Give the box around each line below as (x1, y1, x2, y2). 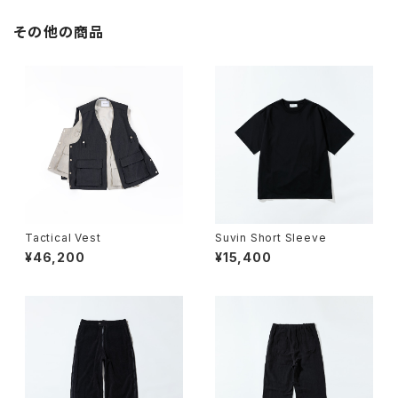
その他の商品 (14, 22, 105, 41)
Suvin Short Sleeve (215, 230, 327, 244)
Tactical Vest (25, 230, 101, 244)
